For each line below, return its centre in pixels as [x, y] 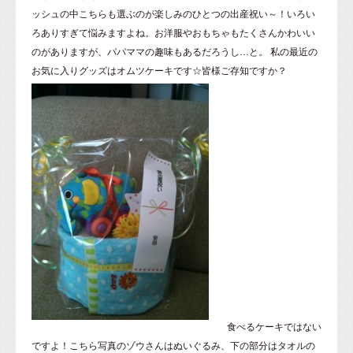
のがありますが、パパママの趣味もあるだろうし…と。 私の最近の [175, 51]
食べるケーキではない [273, 326]
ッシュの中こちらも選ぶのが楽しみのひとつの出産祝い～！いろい [173, 13]
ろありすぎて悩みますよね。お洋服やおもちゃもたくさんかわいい [173, 32]
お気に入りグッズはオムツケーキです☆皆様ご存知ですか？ [159, 70]
